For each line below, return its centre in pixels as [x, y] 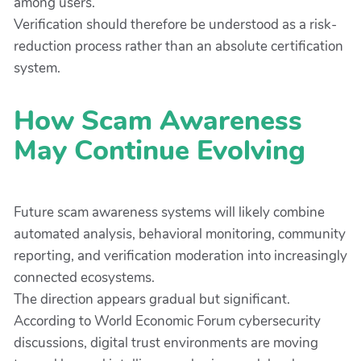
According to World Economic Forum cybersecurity [167, 321]
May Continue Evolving [160, 150]
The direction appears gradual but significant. [152, 299]
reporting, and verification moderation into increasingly [180, 255]
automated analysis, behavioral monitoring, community [180, 234]
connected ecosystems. [84, 277]
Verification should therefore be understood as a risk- [175, 24]
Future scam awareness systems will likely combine [169, 212]
